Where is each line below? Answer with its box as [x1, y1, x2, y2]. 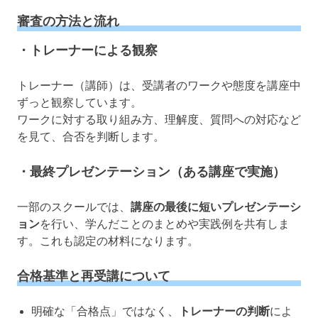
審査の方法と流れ [17, 14, 119, 29]
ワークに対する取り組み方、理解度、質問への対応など [17, 113, 301, 126]
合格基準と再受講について [17, 268, 170, 283]
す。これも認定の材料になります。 [17, 234, 199, 247]
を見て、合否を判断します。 [17, 130, 165, 143]
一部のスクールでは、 [17, 200, 131, 213]
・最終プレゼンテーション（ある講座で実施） [17, 164, 285, 179]
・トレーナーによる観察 [17, 43, 158, 57]
